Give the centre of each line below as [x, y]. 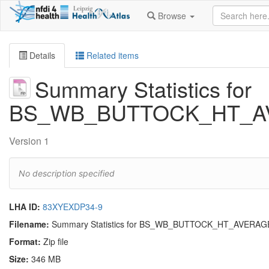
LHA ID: [25, 207]
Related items [111, 55]
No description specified [67, 173]
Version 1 [29, 141]
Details [41, 55]
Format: [25, 242]
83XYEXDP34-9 [73, 207]
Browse [172, 16]
